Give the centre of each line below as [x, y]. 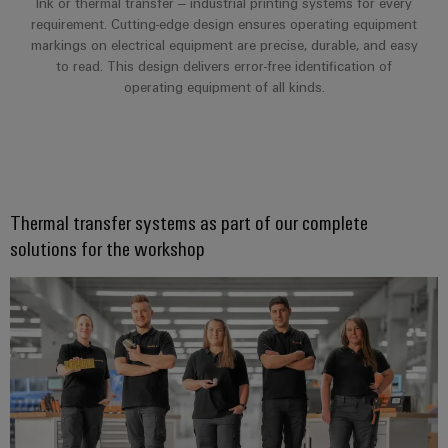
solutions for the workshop [107, 248]
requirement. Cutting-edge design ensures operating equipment [224, 24]
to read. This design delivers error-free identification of [224, 66]
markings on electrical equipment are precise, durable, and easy [224, 45]
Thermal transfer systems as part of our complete [189, 222]
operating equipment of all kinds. [224, 87]
